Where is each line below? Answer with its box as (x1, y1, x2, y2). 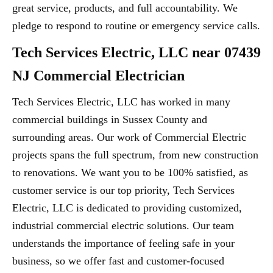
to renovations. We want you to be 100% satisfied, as (12, 166, 248, 179)
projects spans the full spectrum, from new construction (12, 149, 258, 161)
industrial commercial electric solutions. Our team (12, 219, 234, 232)
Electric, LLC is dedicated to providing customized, (12, 202, 242, 214)
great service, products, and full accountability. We (12, 2, 238, 15)
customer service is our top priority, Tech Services (12, 184, 235, 197)
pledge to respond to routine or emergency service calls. (12, 19, 260, 32)
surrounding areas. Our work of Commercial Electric (12, 131, 246, 144)
